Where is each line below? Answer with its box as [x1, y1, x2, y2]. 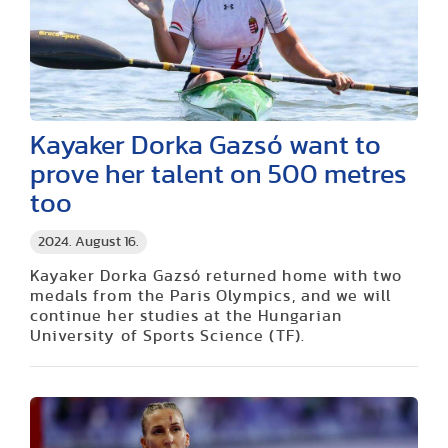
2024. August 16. [38, 235, 139, 249]
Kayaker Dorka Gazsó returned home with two [30, 268, 403, 284]
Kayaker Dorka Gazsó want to [30, 132, 381, 159]
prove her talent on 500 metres [30, 161, 407, 188]
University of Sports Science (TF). [30, 328, 305, 344]
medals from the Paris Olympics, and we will [30, 288, 392, 304]
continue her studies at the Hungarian [30, 308, 342, 324]
